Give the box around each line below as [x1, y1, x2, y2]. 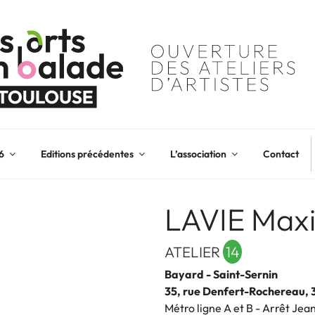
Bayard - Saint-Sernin [165, 267, 278, 281]
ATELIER [165, 243, 223, 261]
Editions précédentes [40, 147, 134, 160]
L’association [169, 147, 226, 160]
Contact [262, 147, 299, 160]
